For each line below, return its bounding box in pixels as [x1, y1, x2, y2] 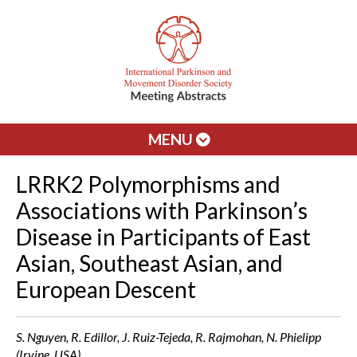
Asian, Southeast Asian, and [16, 249, 283, 277]
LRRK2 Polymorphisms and [16, 171, 280, 198]
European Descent [16, 276, 196, 303]
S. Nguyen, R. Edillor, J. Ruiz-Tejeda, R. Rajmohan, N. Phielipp [16, 329, 321, 344]
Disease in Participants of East [16, 223, 311, 250]
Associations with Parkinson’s [16, 197, 308, 224]
